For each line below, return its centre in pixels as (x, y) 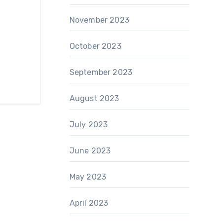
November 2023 (99, 20)
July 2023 (89, 125)
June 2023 (90, 151)
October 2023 (95, 46)
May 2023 (88, 177)
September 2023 (101, 72)
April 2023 (89, 203)
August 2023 (94, 98)
